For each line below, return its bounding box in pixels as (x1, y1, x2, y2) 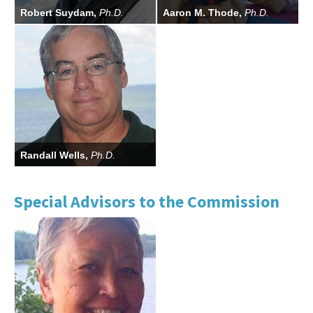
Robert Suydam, (20, 7, 99, 18)
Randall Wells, (20, 150, 91, 161)
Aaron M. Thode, (163, 7, 245, 18)
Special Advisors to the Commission (14, 191, 279, 212)
